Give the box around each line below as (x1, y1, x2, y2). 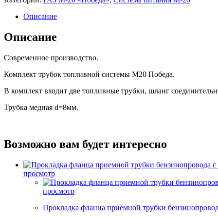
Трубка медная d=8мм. (4, 103, 78, 111)
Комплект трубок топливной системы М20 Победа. (4, 70, 175, 78)
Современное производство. (4, 53, 98, 62)
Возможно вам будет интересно (4, 138, 167, 151)
